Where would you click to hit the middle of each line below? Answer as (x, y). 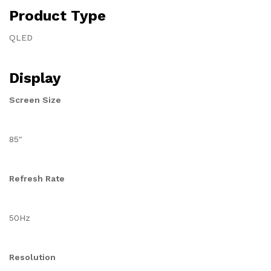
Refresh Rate (37, 178)
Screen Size (35, 100)
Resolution (32, 257)
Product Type (57, 16)
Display (35, 78)
